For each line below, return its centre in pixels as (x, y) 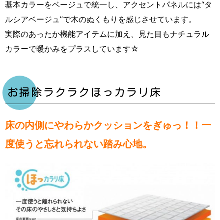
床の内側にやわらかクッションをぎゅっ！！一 (108, 125)
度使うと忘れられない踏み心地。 (79, 144)
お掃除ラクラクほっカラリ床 (85, 92)
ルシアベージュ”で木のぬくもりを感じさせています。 (101, 19)
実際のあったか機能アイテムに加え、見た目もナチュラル (107, 34)
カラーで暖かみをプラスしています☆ (72, 48)
